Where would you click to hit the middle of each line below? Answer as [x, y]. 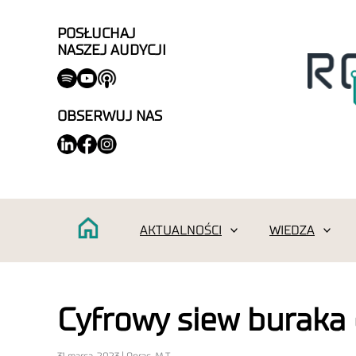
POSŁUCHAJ [97, 33]
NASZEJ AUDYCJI [112, 50]
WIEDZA [292, 230]
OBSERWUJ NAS [110, 116]
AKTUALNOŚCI [181, 230]
